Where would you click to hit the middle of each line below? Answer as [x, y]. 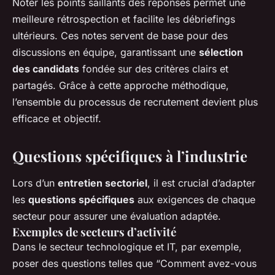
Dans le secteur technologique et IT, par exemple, [127, 247]
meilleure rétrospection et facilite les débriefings [124, 19]
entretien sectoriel [103, 183]
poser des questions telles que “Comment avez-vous [134, 264]
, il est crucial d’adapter [201, 183]
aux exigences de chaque [195, 200]
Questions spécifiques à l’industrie [130, 156]
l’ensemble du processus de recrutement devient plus [135, 102]
